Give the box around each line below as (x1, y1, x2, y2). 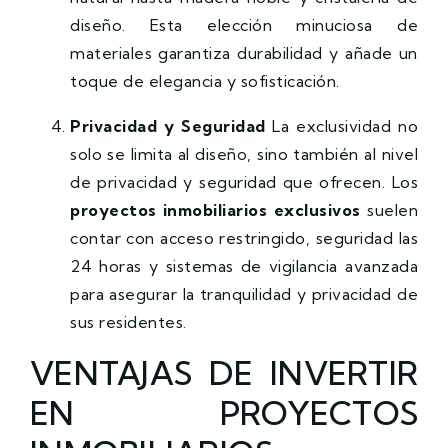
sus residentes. (70, 311, 187, 332)
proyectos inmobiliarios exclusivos (70, 199, 361, 220)
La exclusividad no (265, 115, 419, 136)
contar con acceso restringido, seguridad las (70, 227, 418, 248)
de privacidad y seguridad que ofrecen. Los (70, 171, 418, 192)
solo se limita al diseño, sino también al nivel (70, 143, 418, 164)
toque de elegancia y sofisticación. (70, 70, 340, 91)
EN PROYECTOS (30, 392, 418, 433)
